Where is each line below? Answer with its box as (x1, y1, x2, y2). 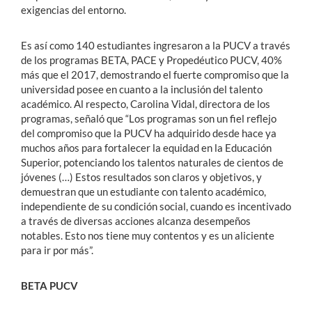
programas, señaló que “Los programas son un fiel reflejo (21, 112, 276, 125)
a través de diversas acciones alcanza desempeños (21, 214, 251, 228)
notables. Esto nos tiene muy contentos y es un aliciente (21, 229, 274, 242)
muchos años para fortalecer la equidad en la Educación (21, 141, 272, 155)
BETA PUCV (21, 279, 78, 292)
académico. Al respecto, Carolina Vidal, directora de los (21, 97, 270, 111)
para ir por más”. (21, 244, 93, 257)
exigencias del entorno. (21, 3, 126, 17)
